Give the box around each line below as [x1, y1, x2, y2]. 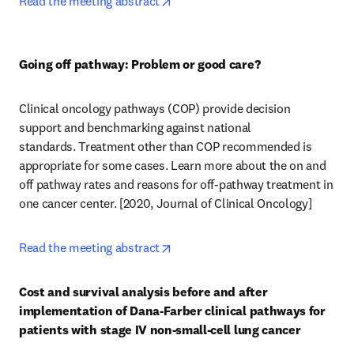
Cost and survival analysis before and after [19, 284, 268, 299]
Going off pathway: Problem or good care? [19, 56, 261, 72]
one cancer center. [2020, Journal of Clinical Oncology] [19, 195, 315, 211]
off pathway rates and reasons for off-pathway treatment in [19, 176, 333, 192]
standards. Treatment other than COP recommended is [19, 138, 312, 154]
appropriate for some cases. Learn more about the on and [19, 157, 326, 173]
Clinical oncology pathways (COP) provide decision [19, 100, 291, 116]
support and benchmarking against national [19, 119, 251, 135]
